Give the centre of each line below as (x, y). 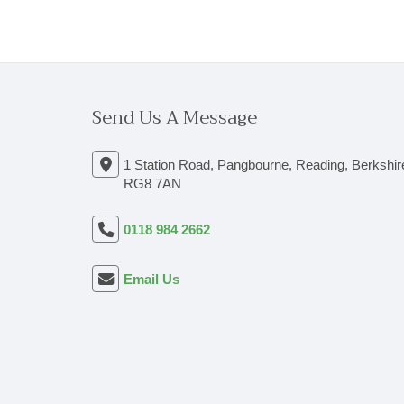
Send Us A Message (174, 118)
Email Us (151, 279)
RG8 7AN (152, 184)
